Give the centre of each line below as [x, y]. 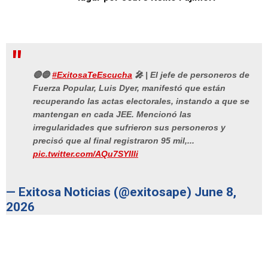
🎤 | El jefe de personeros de [191, 74]
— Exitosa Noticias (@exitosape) [100, 192]
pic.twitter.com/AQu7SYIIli [86, 153]
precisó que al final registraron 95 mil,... [114, 140]
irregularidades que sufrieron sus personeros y [129, 127]
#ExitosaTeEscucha [92, 74]
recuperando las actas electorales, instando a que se [141, 101]
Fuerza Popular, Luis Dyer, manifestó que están [129, 88]
